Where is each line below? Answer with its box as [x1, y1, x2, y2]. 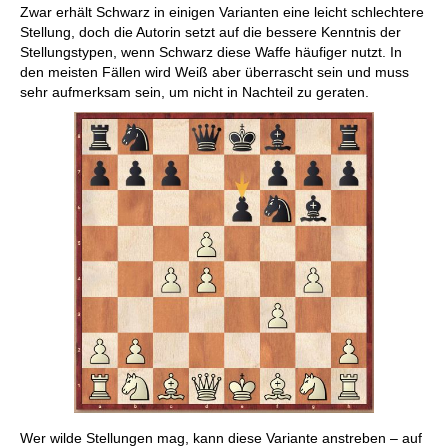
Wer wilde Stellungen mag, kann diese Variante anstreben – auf [20, 429, 422, 446]
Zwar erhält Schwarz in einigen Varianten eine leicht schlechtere [20, 4, 424, 21]
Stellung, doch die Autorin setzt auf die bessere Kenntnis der [20, 24, 401, 41]
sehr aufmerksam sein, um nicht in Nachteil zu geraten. [20, 84, 369, 101]
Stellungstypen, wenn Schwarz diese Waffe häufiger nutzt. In [20, 44, 402, 61]
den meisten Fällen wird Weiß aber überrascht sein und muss [20, 64, 409, 81]
